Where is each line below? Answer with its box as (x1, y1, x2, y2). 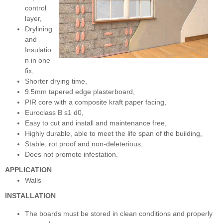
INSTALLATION (5, 192, 56, 200)
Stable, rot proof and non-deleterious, (25, 140, 143, 148)
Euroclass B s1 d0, (25, 109, 84, 117)
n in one (25, 56, 50, 65)
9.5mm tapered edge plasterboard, (25, 88, 135, 96)
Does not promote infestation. (25, 150, 118, 159)
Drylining (25, 25, 52, 33)
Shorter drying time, (25, 77, 87, 86)
